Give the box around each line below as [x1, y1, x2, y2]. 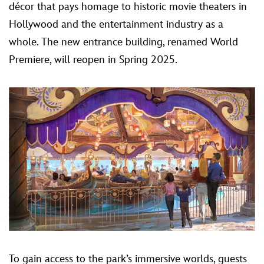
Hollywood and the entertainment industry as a [9, 18, 223, 31]
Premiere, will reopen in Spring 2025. [9, 53, 177, 66]
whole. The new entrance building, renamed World [9, 35, 238, 48]
